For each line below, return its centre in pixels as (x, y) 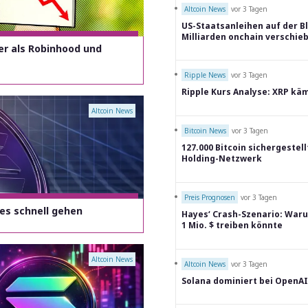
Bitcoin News (205, 131)
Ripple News (205, 75)
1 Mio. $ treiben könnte (232, 225)
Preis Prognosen (210, 197)
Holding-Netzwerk (222, 158)
